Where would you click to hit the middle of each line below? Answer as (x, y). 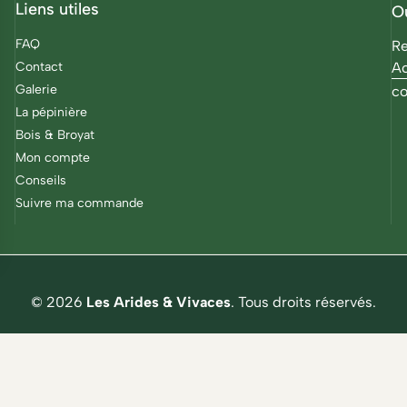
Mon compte (52, 158)
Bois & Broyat (55, 135)
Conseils (40, 180)
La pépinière (51, 112)
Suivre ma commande (79, 203)
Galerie (36, 89)
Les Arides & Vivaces (159, 302)
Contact (39, 67)
